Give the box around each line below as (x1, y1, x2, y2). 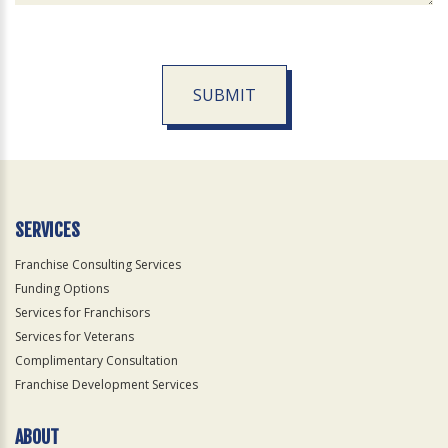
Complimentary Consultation (15, 352, 178, 369)
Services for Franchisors (15, 304, 150, 321)
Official (13, 150, 58, 169)
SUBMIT (192, 84, 256, 106)
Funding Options (15, 280, 109, 297)
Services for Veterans (15, 328, 134, 345)
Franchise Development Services (15, 376, 198, 393)
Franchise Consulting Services (15, 256, 181, 273)
